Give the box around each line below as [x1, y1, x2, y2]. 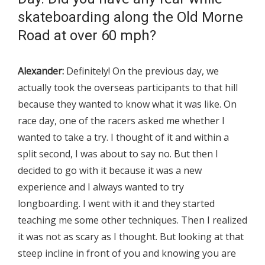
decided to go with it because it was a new [18, 164, 202, 177]
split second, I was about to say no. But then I [18, 147, 218, 161]
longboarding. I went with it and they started [18, 197, 215, 211]
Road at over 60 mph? [18, 27, 156, 44]
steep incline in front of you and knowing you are [18, 247, 236, 260]
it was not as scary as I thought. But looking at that [18, 230, 244, 244]
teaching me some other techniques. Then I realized [18, 214, 247, 227]
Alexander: [18, 64, 64, 78]
